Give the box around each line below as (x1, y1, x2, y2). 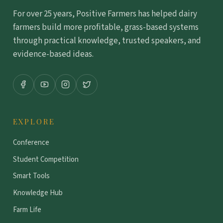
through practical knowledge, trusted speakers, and (12, 35, 201, 47)
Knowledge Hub (12, 188, 63, 198)
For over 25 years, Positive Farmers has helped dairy (12, 8, 197, 20)
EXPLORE (12, 116, 56, 126)
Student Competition (12, 154, 79, 165)
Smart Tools (12, 171, 50, 182)
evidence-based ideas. (12, 48, 94, 60)
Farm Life (12, 204, 41, 215)
